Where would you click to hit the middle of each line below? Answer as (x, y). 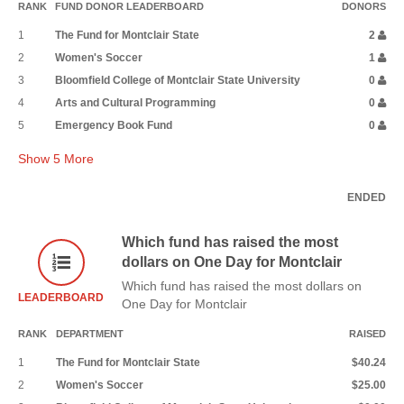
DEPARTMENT (90, 333)
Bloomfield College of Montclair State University (178, 80)
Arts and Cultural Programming (135, 102)
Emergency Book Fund (114, 125)
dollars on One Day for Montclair (232, 262)
